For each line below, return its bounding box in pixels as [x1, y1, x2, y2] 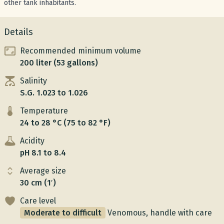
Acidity [20, 136, 44, 145]
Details [4, 26, 33, 37]
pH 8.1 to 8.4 [20, 148, 66, 157]
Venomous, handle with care [107, 208, 212, 217]
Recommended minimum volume [20, 46, 141, 55]
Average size [20, 166, 66, 175]
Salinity [20, 76, 47, 85]
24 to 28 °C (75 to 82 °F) [20, 118, 110, 127]
